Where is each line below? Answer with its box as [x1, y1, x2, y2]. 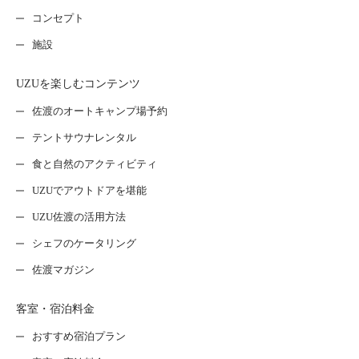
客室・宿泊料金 [16, 303, 95, 316]
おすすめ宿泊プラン [31, 330, 126, 343]
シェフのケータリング [31, 237, 136, 250]
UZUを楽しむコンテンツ [16, 78, 140, 91]
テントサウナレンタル [31, 131, 136, 144]
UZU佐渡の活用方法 [31, 211, 126, 224]
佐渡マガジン [31, 264, 95, 276]
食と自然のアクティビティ [31, 158, 157, 171]
